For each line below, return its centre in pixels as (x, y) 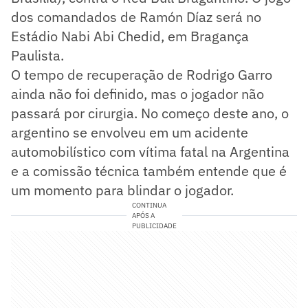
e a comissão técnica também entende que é (149, 171)
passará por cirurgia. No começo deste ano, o (150, 113)
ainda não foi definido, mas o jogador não (137, 94)
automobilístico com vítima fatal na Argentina (150, 152)
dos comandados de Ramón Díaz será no (136, 17)
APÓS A (143, 216)
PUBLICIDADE (154, 226)
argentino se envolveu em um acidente (130, 133)
